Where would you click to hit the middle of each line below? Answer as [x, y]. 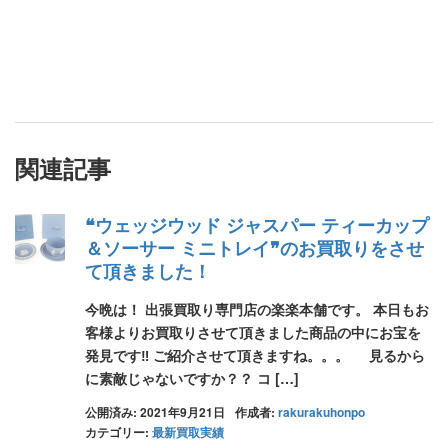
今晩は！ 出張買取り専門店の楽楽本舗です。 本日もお [257, 309]
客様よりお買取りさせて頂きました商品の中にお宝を [253, 332]
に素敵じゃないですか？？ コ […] [192, 378]
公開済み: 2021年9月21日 [155, 411]
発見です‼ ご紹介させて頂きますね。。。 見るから [255, 355]
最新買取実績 [188, 431]
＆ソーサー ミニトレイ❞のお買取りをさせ [254, 248]
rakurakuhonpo [321, 411]
